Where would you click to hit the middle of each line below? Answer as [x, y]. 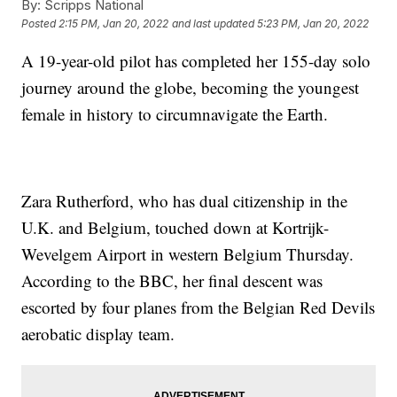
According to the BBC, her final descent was [172, 280]
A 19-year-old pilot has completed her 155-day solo [196, 60]
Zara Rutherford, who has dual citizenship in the [185, 200]
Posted [40, 24]
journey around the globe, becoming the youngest [191, 87]
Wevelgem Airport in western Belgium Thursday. [188, 253]
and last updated [214, 24]
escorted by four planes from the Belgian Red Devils [198, 307]
